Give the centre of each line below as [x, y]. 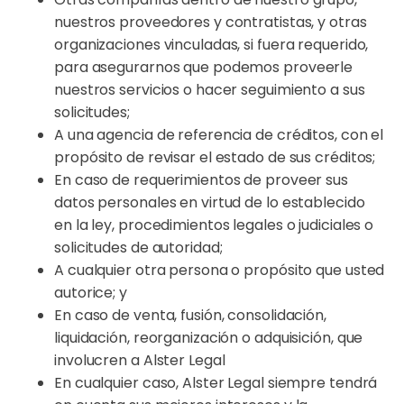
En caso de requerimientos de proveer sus [201, 180]
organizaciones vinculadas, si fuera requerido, [211, 45]
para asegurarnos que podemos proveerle [204, 67]
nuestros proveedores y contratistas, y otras [211, 22]
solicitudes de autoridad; [138, 248]
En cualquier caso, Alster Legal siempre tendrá [216, 383]
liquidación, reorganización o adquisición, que [209, 338]
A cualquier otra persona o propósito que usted [220, 270]
